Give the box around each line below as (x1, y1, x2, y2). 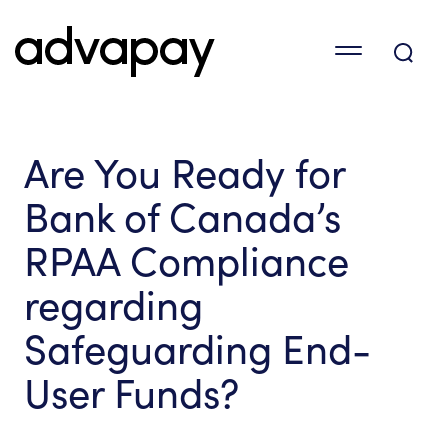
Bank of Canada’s (24, 192, 341, 243)
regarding (24, 280, 203, 331)
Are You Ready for (24, 148, 345, 199)
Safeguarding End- (24, 324, 371, 375)
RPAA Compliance (24, 236, 349, 287)
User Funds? (24, 368, 239, 419)
